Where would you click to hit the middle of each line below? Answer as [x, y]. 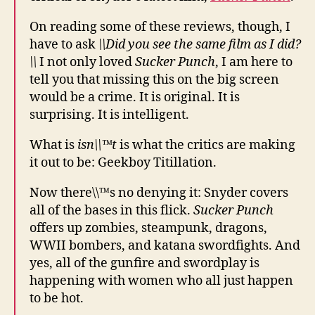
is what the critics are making [206, 146]
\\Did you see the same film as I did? [200, 45]
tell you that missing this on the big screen [154, 80]
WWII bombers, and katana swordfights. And [165, 246]
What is [53, 146]
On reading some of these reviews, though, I [160, 27]
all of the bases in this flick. [111, 211]
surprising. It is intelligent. [109, 115]
